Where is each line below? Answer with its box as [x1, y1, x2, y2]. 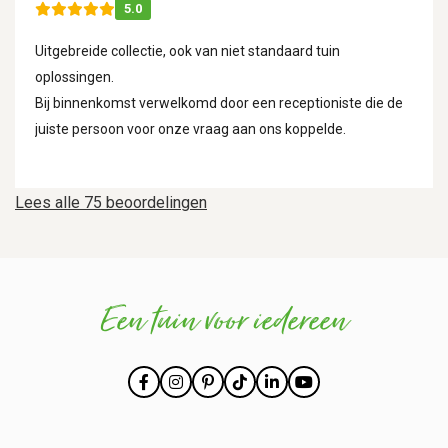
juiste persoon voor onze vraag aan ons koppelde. [35, 121, 346, 138]
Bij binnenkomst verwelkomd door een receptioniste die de [35, 95, 403, 112]
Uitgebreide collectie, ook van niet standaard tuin [35, 43, 340, 60]
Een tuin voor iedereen [100, 294, 348, 351]
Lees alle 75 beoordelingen [15, 193, 207, 213]
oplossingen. [35, 69, 114, 86]
